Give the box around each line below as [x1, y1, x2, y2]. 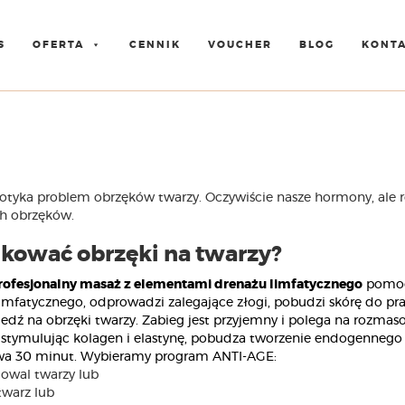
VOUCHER [208, 40, 272, 50]
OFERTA [33, 40, 85, 50]
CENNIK [129, 40, 181, 50]
